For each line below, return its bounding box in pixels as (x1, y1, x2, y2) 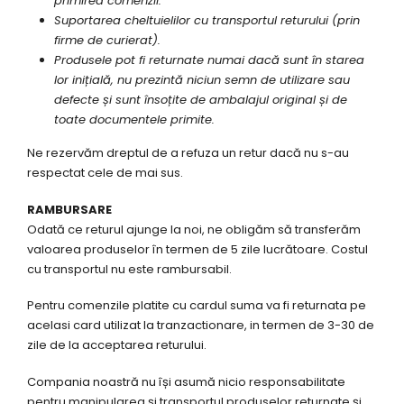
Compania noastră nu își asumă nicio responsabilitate (27, 372, 345, 390)
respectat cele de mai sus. (27, 163, 183, 181)
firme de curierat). (53, 32, 161, 50)
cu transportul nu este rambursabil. (27, 260, 232, 278)
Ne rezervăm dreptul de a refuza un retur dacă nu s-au (27, 143, 349, 161)
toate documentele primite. (53, 111, 218, 129)
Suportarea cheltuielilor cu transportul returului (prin (53, 12, 360, 30)
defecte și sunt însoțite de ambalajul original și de (53, 91, 347, 109)
